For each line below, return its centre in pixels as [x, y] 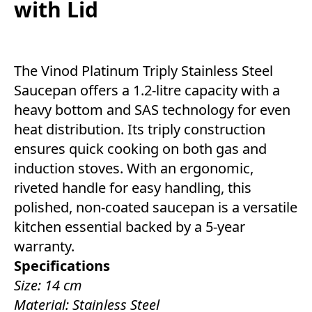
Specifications [62, 266]
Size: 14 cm [48, 286]
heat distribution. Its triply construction [140, 130]
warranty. [44, 247]
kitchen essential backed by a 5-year [130, 227]
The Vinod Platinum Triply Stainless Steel [143, 71]
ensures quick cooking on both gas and [140, 149]
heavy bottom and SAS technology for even [152, 110]
